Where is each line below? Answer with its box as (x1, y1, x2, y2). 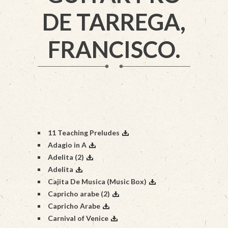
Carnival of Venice (48, 214, 108, 222)
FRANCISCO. (47, 36, 181, 63)
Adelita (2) (48, 153, 84, 161)
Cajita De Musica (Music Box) (48, 177, 147, 186)
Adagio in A (48, 140, 87, 149)
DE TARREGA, (42, 8, 186, 36)
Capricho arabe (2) (48, 189, 110, 198)
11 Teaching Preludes (48, 128, 120, 137)
